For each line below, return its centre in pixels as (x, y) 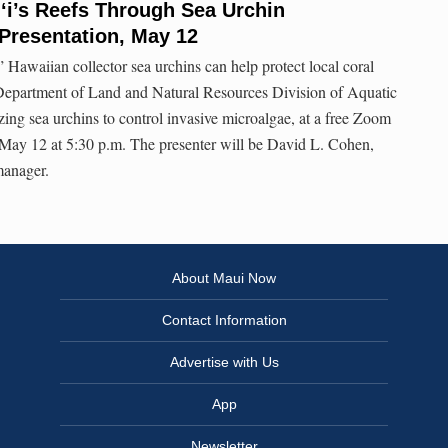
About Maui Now (224, 278)
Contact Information (224, 320)
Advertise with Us (224, 362)
